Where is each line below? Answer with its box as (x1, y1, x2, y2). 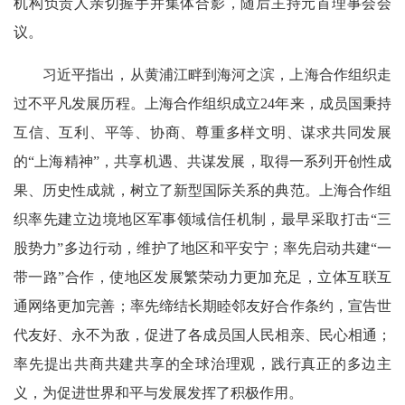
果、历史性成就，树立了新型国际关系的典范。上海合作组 (14, 183, 391, 199)
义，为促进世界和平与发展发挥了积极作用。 (14, 385, 303, 401)
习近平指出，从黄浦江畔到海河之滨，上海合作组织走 (42, 67, 391, 83)
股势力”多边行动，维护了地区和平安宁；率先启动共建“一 (14, 240, 391, 257)
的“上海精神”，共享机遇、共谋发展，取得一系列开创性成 (14, 154, 391, 170)
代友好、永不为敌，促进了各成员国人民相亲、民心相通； (14, 327, 391, 344)
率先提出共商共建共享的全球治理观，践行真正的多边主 (14, 356, 391, 372)
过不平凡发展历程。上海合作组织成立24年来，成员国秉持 (14, 96, 391, 112)
